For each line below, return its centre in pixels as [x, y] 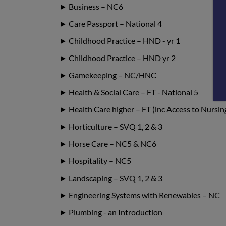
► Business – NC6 [91, 6]
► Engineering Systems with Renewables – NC [139, 195]
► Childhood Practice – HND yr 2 [117, 58]
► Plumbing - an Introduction [111, 212]
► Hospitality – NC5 [95, 160]
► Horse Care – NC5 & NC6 [108, 143]
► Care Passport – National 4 [110, 23]
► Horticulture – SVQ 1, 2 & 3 [111, 126]
